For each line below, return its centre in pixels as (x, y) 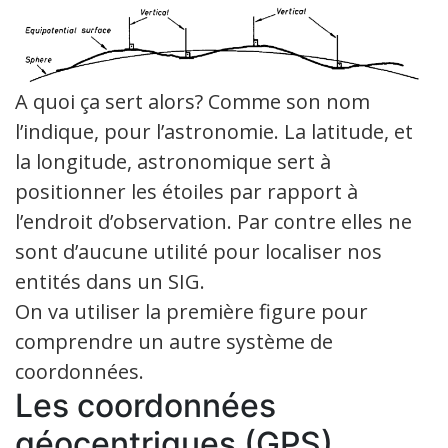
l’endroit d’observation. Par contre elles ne (213, 221)
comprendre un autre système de (174, 341)
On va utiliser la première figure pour (191, 311)
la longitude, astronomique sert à (173, 161)
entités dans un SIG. (110, 281)
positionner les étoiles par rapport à (186, 191)
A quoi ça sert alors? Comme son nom (192, 101)
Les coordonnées (145, 405)
